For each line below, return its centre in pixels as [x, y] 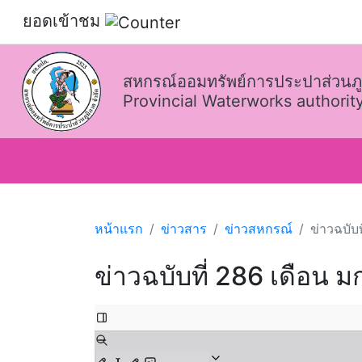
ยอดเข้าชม [64, 21]
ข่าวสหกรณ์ [259, 229]
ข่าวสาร [184, 229]
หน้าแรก [119, 229]
